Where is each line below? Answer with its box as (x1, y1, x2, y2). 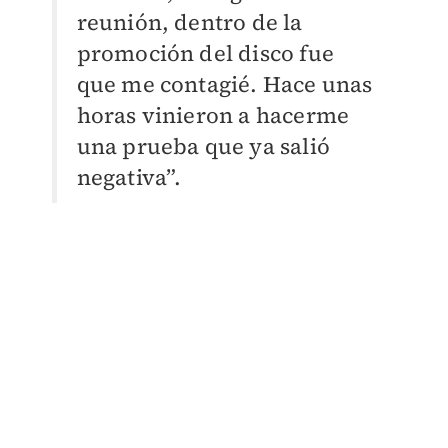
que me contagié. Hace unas (76, 69, 373, 100)
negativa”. (76, 162, 182, 193)
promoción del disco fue (76, 38, 335, 69)
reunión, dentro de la (76, 7, 303, 38)
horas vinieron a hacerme (76, 100, 350, 131)
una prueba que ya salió (76, 131, 331, 162)
